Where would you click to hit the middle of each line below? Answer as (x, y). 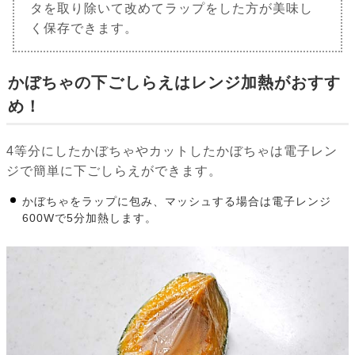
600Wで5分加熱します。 (90, 218)
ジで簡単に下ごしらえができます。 (114, 170)
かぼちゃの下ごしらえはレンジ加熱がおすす (174, 82)
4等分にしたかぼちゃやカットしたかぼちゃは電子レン (172, 151)
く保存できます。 (84, 28)
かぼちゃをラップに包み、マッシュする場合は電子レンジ (177, 201)
